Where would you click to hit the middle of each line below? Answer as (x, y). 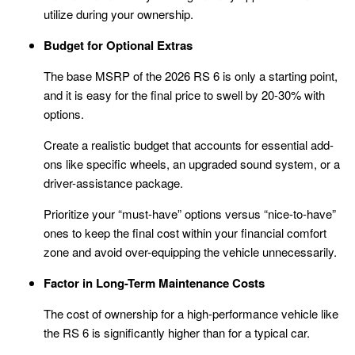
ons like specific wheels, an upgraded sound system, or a (192, 164)
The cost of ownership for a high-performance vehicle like (191, 314)
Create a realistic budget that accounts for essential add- (189, 145)
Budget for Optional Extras (118, 46)
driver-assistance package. (113, 183)
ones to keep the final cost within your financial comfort (185, 233)
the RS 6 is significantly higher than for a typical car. (177, 333)
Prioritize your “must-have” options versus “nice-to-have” (190, 214)
